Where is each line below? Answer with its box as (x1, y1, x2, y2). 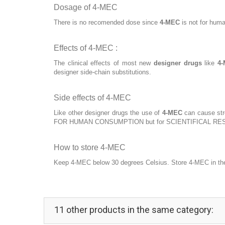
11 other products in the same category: (54, 204, 213, 215)
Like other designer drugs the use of (54, 108, 162, 117)
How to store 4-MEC (54, 143, 126, 152)
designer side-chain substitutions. (54, 68, 151, 76)
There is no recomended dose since (54, 18, 160, 26)
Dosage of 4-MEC (54, 3, 118, 12)
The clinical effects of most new (54, 59, 154, 67)
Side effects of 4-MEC (54, 93, 131, 102)
